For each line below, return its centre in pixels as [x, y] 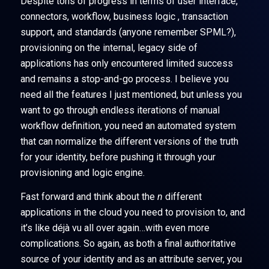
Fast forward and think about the [89, 196]
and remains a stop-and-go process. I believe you [124, 79]
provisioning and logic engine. [82, 173]
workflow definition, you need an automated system [128, 126]
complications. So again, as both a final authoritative [128, 243]
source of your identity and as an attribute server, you [131, 259]
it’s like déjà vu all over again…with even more [115, 228]
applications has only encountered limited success [126, 64]
